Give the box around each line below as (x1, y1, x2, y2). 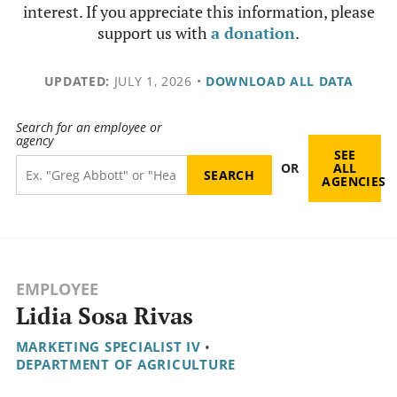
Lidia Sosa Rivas (15, 300, 193, 332)
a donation (211, 22, 295, 43)
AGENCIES (322, 173, 386, 191)
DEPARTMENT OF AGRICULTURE (15, 355, 236, 374)
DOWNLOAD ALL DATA (205, 73, 354, 90)
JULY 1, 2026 (109, 73, 192, 90)
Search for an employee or (15, 119, 162, 136)
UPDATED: (43, 73, 110, 90)
